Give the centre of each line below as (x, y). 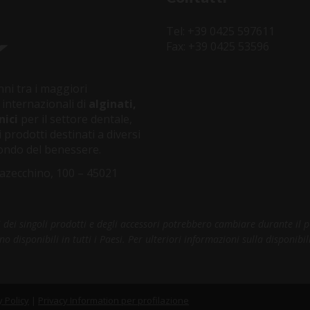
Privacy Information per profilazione (113, 300)
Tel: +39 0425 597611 (220, 31)
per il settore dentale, (75, 119)
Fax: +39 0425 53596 (218, 46)
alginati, (112, 103)
